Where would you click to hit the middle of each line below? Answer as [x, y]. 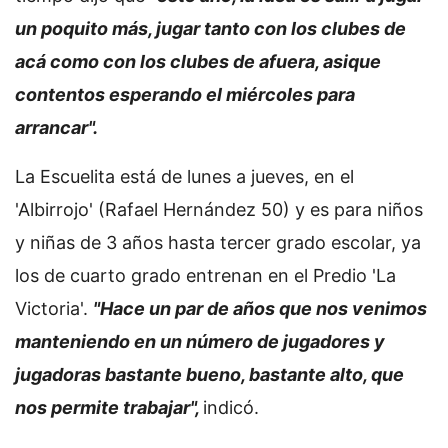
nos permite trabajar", [109, 407]
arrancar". [58, 127]
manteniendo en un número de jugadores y [200, 341]
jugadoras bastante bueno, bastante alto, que [209, 374]
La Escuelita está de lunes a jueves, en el [184, 176]
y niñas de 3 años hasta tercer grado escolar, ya [218, 242]
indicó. [233, 407]
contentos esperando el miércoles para [185, 94]
